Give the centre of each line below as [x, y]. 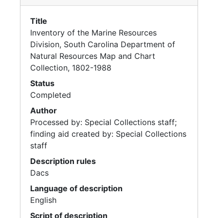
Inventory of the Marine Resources [93, 33]
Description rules [63, 161]
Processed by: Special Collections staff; [103, 122]
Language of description [76, 188]
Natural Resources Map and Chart [93, 56]
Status [42, 83]
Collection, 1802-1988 [71, 68]
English [43, 200]
